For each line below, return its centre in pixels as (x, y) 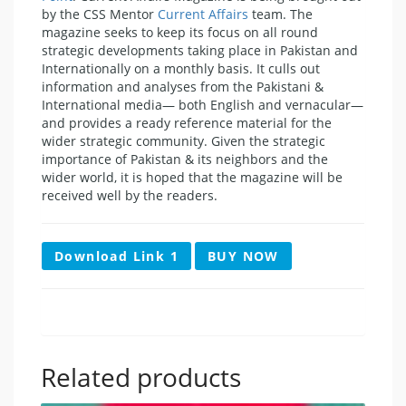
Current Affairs (203, 14)
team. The (280, 14)
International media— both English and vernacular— (203, 104)
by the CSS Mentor (100, 14)
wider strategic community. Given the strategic (184, 140)
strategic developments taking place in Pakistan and (200, 50)
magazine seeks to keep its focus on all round (180, 32)
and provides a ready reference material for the (187, 122)
